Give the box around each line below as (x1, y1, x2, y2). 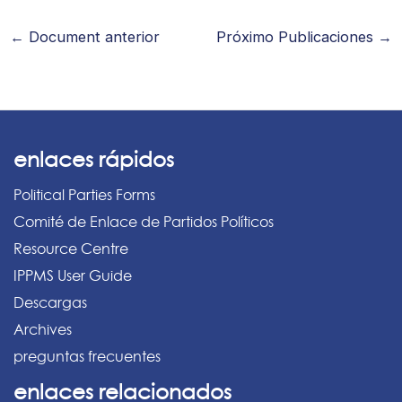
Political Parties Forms (13, 186, 155, 205)
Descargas (13, 293, 87, 312)
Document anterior (23, 28, 160, 47)
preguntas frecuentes (13, 347, 161, 366)
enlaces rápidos (13, 147, 174, 172)
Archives (13, 320, 72, 339)
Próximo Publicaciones (216, 28, 379, 47)
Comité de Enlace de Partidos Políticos (13, 213, 274, 232)
